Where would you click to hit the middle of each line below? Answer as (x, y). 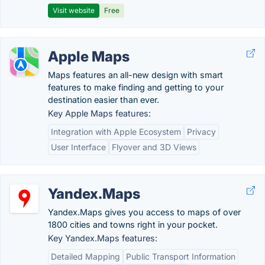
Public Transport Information (181, 256)
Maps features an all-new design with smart (135, 75)
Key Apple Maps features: (99, 113)
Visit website (74, 10)
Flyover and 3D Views (154, 147)
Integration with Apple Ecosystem (116, 132)
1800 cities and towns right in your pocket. (133, 224)
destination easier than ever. (104, 100)
